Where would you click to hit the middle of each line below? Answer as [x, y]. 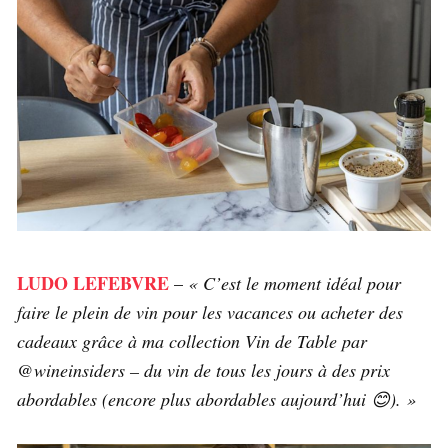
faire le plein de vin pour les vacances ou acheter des [210, 312]
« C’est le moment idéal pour [294, 283]
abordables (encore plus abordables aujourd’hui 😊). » [216, 399]
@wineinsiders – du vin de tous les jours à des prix [203, 370]
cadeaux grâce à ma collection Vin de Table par [192, 341]
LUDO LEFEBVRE [93, 283]
